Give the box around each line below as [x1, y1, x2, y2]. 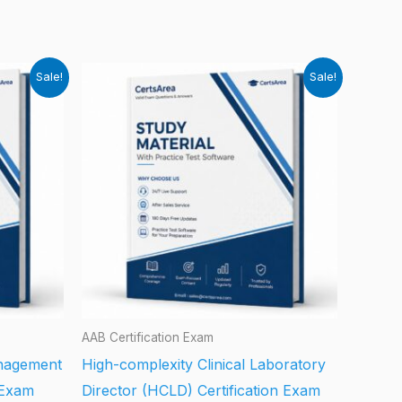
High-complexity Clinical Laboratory [82, 354, 326, 373]
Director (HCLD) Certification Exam [82, 380, 320, 399]
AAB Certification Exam [82, 330, 214, 345]
